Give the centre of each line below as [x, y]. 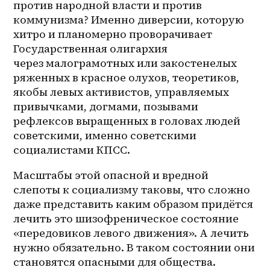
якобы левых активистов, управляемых [121, 92]
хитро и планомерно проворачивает [113, 34]
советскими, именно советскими [105, 135]
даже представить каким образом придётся [133, 204]
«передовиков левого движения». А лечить [131, 233]
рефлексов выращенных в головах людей [127, 121]
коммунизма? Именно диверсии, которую [129, 19]
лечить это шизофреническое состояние [126, 218]
